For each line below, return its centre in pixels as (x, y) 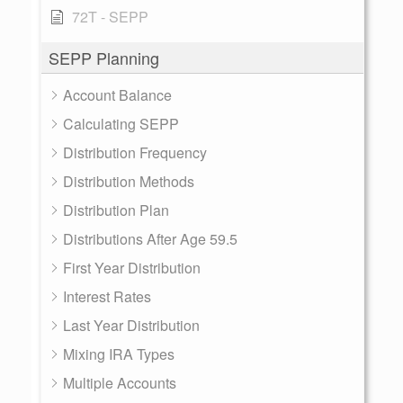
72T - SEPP (110, 17)
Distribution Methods (129, 181)
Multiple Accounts (120, 383)
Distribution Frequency (135, 152)
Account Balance (117, 95)
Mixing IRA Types (119, 354)
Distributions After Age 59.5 (150, 239)
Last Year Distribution (131, 325)
